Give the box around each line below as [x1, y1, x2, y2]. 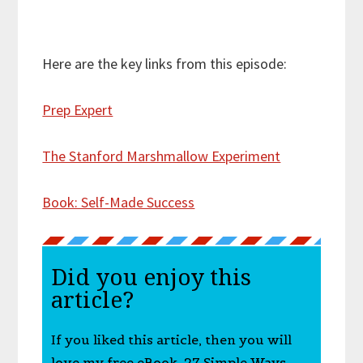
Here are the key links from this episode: [42, 54, 288, 74]
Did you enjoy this [50, 264, 251, 292]
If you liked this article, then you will [50, 331, 292, 348]
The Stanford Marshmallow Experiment [42, 147, 281, 166]
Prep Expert [42, 100, 113, 120]
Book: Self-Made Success [42, 193, 195, 212]
